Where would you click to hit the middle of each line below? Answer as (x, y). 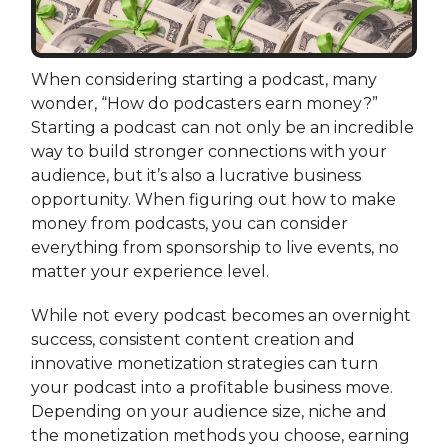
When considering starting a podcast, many (204, 79)
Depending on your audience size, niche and (209, 411)
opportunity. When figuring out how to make (213, 199)
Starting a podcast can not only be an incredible (222, 127)
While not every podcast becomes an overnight (221, 315)
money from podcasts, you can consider (189, 223)
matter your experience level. (150, 271)
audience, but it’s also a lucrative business (196, 175)
